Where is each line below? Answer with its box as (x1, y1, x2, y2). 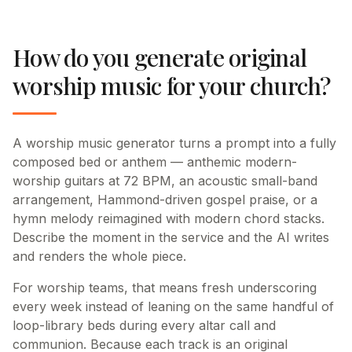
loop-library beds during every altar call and (13, 317, 276, 333)
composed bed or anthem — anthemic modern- (13, 154, 297, 170)
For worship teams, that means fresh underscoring (13, 280, 317, 295)
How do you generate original (13, 42, 306, 73)
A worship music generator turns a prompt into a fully (13, 135, 336, 151)
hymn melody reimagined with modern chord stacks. (13, 211, 324, 226)
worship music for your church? (13, 70, 331, 101)
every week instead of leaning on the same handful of (13, 299, 334, 314)
